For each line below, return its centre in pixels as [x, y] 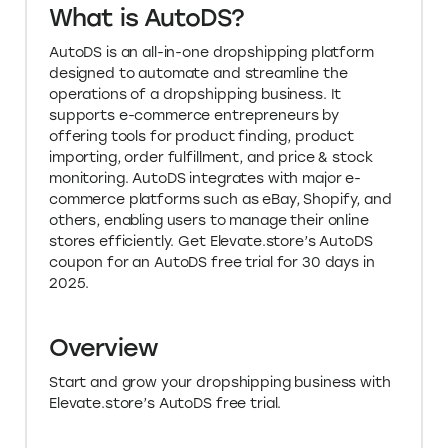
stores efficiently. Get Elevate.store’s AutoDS [211, 242]
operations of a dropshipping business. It [195, 95]
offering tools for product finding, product [201, 137]
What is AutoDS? [147, 18]
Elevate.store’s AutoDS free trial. [165, 404]
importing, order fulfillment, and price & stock [211, 158]
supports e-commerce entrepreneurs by [194, 116]
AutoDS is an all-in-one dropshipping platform [211, 53]
